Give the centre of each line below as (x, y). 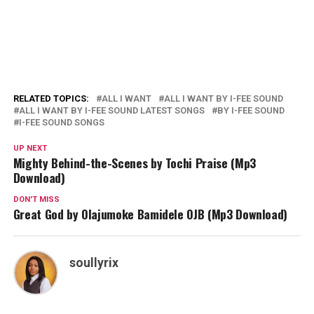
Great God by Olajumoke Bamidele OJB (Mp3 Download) (150, 214)
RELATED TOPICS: (51, 98)
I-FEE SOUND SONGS (61, 122)
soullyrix (94, 263)
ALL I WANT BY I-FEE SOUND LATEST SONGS (111, 110)
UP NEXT (30, 148)
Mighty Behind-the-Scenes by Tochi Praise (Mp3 (134, 163)
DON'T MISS (36, 199)
